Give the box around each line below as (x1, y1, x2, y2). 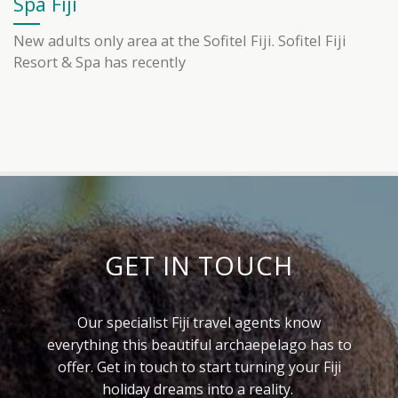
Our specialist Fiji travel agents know (77, 312, 321, 332)
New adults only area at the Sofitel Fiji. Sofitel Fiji (13, 31, 346, 52)
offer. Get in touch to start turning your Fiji (57, 356, 341, 377)
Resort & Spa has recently (13, 52, 186, 73)
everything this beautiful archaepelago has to (46, 334, 352, 354)
